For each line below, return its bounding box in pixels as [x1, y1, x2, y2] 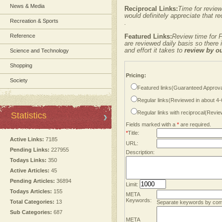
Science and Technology [10, 48, 69, 54]
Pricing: [126, 72, 146, 78]
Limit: [126, 181, 140, 187]
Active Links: [10, 136, 44, 142]
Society [10, 77, 28, 83]
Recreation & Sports [10, 18, 58, 24]
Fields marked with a [126, 121, 177, 127]
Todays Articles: [10, 188, 52, 194]
